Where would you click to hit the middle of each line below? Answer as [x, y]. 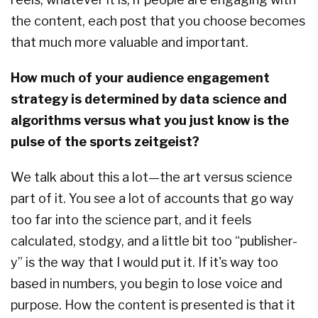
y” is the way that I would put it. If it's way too [144, 263]
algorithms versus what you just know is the [150, 121]
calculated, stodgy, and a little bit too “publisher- [154, 241]
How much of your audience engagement [140, 78]
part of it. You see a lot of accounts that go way [152, 199]
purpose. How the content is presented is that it [153, 305]
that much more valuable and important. [130, 43]
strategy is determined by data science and [149, 99]
